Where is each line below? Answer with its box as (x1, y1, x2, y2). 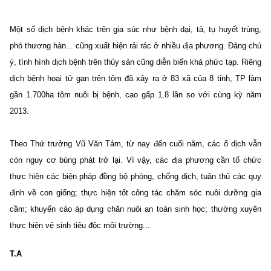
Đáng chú (226, 41, 261, 50)
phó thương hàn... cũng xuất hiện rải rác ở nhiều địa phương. (10, 41, 226, 50)
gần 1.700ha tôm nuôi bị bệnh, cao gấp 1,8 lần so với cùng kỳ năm (10, 90, 261, 99)
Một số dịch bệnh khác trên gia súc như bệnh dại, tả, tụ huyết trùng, (10, 24, 261, 34)
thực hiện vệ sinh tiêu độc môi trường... (10, 220, 152, 230)
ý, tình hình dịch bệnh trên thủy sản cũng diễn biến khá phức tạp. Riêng (10, 57, 261, 67)
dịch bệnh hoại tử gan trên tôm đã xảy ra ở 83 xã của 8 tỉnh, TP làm (10, 73, 261, 83)
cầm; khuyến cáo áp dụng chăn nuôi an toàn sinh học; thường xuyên (10, 204, 261, 214)
